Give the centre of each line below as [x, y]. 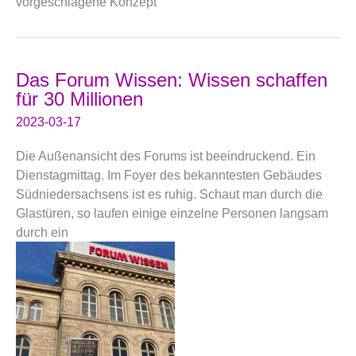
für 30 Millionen [79, 99]
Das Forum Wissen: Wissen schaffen [172, 80]
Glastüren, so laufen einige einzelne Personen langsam [172, 213]
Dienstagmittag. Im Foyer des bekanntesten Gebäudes [169, 175]
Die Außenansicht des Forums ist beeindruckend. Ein [166, 156]
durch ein [42, 232]
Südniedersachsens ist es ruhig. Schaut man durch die [169, 194]
